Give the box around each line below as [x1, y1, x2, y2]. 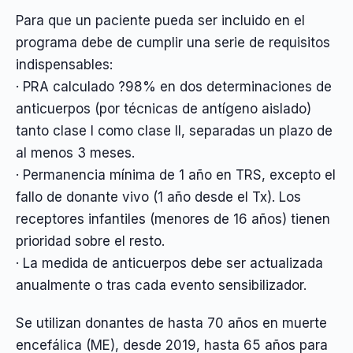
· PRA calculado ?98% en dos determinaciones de [16, 78, 332, 95]
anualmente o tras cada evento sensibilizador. [16, 277, 307, 293]
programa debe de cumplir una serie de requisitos [16, 34, 330, 50]
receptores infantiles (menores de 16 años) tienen [16, 210, 330, 227]
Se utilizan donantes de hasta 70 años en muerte [16, 315, 327, 332]
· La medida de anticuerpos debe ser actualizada [16, 255, 323, 271]
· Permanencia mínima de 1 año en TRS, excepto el [16, 166, 336, 183]
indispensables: [16, 56, 113, 72]
